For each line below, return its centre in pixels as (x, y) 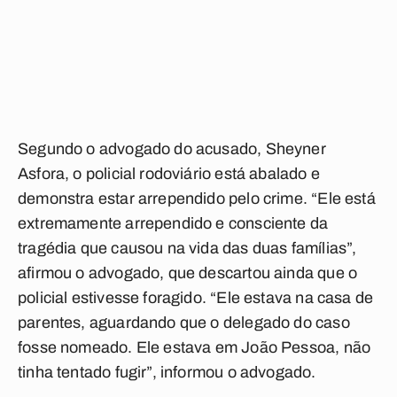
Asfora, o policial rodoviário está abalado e (169, 174)
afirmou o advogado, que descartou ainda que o (188, 273)
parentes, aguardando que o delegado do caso (184, 323)
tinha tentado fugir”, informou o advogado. (167, 372)
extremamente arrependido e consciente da (173, 223)
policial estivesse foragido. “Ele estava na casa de (196, 298)
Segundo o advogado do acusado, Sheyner (172, 149)
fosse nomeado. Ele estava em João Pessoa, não (195, 347)
